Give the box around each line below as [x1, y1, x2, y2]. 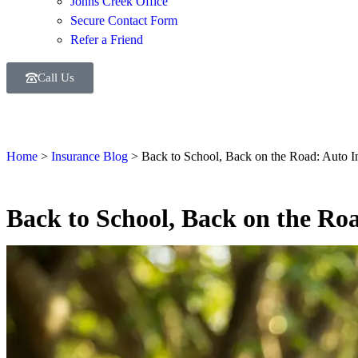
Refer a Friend [70, 33, 143, 46]
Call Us [38, 71, 74, 84]
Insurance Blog [51, 149, 128, 163]
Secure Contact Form [70, 14, 177, 27]
